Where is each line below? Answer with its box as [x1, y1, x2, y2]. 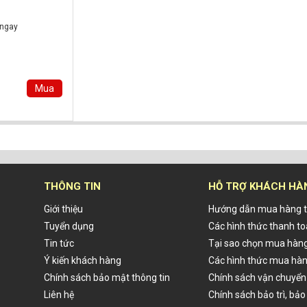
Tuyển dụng [44, 221, 94, 232]
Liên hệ [44, 289, 74, 300]
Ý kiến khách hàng [44, 255, 121, 266]
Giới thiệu [44, 204, 83, 214]
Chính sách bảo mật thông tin [44, 272, 170, 283]
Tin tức [44, 238, 74, 249]
